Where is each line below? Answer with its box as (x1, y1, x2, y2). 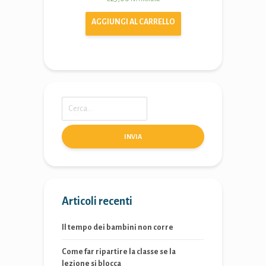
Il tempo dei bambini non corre (62, 223, 173, 232)
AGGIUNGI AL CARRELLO (91, 18, 175, 27)
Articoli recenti (62, 195, 132, 208)
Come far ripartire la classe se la (62, 248, 176, 256)
